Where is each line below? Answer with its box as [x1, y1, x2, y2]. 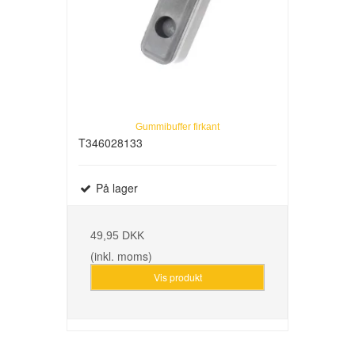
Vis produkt [153, 270, 202, 284]
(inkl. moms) [90, 247, 152, 264]
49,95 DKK [90, 228, 144, 242]
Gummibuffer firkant [136, 120, 219, 132]
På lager [93, 179, 138, 196]
